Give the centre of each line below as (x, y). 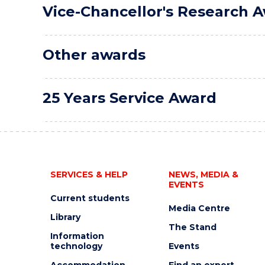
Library (65, 217)
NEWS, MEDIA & (203, 174)
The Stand (192, 227)
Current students (90, 198)
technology (76, 246)
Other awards (94, 55)
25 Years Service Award (130, 98)
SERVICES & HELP (89, 174)
